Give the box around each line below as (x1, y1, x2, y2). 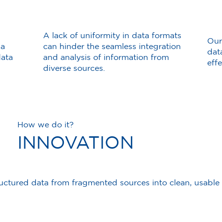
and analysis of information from (43, 52, 169, 61)
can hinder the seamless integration (43, 41, 181, 51)
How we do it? (17, 119, 74, 129)
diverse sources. (43, 63, 106, 72)
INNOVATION (17, 132, 134, 152)
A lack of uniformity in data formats (43, 30, 182, 40)
